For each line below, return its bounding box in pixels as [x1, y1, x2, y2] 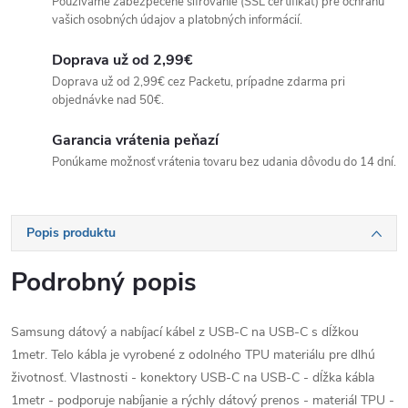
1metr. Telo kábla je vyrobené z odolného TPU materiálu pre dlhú [11, 346, 375, 363]
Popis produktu [26, 224, 116, 241]
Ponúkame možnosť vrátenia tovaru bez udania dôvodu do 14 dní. [52, 154, 396, 170]
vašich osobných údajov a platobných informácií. [52, 12, 302, 28]
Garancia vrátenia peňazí [52, 130, 219, 150]
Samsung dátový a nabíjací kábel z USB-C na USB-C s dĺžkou [11, 323, 359, 341]
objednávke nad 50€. [52, 92, 164, 108]
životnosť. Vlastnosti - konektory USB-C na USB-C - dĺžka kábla [11, 369, 374, 386]
